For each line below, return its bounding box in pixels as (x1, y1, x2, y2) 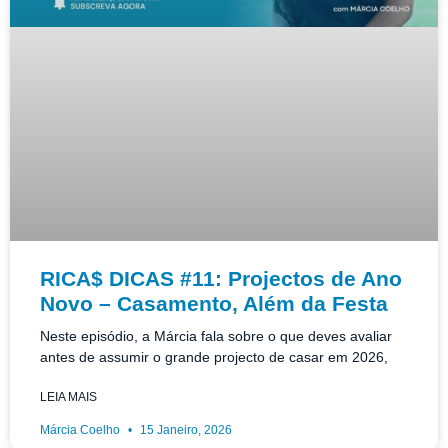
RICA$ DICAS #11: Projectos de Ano (40, 267, 402, 291)
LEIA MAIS (40, 390, 97, 405)
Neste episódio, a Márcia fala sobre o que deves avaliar (40, 328, 392, 345)
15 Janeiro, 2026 (137, 423, 232, 438)
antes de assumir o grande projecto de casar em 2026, (40, 349, 388, 366)
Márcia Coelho (40, 423, 123, 438)
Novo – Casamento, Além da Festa (40, 292, 388, 316)
